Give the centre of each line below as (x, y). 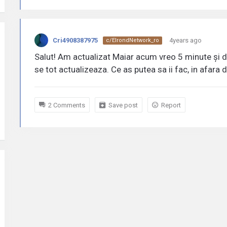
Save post (123, 105)
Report (171, 105)
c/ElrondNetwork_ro (133, 40)
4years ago (185, 40)
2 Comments (67, 105)
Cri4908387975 (75, 40)
